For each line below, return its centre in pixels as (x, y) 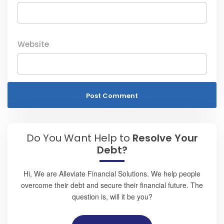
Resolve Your (165, 138)
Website (33, 44)
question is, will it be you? (112, 197)
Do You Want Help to (79, 138)
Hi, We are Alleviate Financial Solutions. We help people (112, 174)
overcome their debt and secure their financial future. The (112, 185)
